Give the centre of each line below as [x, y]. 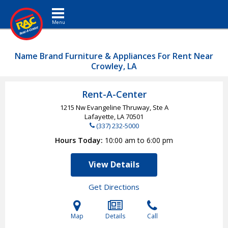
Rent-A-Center [114, 94]
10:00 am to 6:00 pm [139, 140]
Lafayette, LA [105, 117]
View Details [114, 164]
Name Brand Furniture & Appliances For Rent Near [114, 56]
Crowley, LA [114, 66]
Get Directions [114, 187]
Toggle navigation [75, 7]
